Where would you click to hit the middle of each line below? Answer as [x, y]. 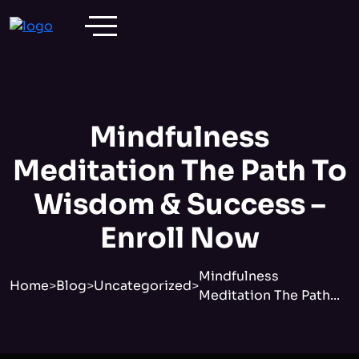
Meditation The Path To [179, 171]
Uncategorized [143, 286]
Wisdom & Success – [179, 204]
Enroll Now [179, 238]
